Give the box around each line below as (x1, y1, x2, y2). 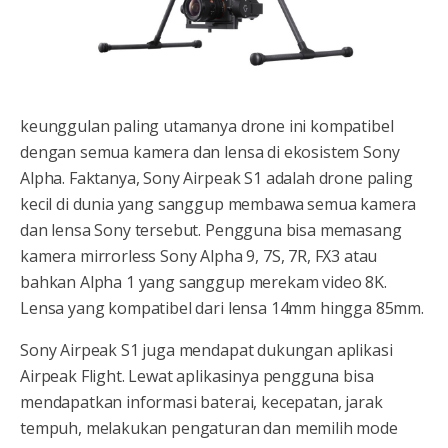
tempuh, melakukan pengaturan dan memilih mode (20, 417, 398, 440)
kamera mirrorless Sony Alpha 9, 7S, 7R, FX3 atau (20, 245, 378, 268)
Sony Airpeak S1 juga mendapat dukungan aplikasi (20, 339, 393, 362)
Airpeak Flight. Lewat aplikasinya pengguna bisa (20, 365, 374, 388)
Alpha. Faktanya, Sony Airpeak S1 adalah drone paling (20, 167, 413, 190)
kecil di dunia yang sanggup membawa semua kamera (20, 193, 417, 216)
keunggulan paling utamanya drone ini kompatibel (20, 115, 394, 138)
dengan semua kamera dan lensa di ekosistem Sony (20, 141, 400, 164)
